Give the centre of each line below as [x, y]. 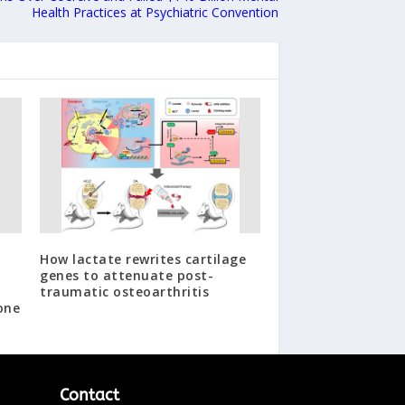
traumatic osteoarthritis [125, 291]
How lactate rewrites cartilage [143, 259]
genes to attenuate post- [127, 275]
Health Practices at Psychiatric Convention [155, 12]
